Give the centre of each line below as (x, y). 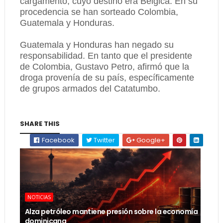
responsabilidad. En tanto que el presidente (106, 56)
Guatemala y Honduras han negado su (97, 45)
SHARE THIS (40, 124)
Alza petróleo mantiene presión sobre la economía (111, 212)
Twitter (104, 140)
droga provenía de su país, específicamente (107, 78)
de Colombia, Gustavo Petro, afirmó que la (104, 67)
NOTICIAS (39, 197)
